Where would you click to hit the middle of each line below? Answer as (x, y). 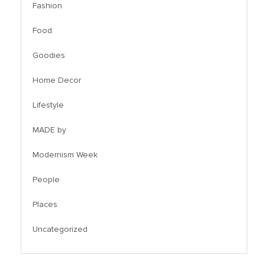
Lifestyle (48, 105)
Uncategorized (60, 230)
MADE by (49, 130)
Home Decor (57, 80)
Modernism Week (65, 155)
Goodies (49, 56)
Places (45, 205)
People (46, 180)
